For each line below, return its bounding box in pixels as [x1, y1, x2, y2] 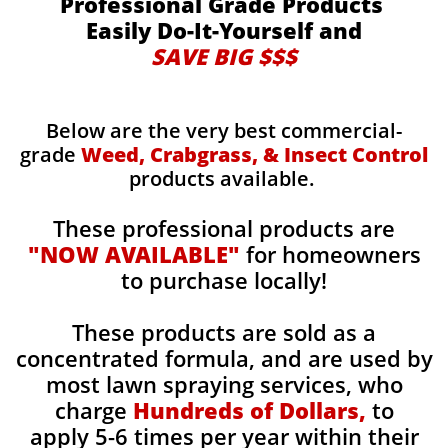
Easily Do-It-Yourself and [86, 15, 362, 45]
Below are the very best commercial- [46, 117, 402, 144]
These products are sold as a [72, 317, 376, 347]
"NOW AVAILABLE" [27, 239, 240, 269]
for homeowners [239, 239, 421, 269]
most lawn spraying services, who [45, 369, 403, 399]
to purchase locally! [121, 265, 327, 295]
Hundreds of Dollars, [132, 395, 366, 425]
